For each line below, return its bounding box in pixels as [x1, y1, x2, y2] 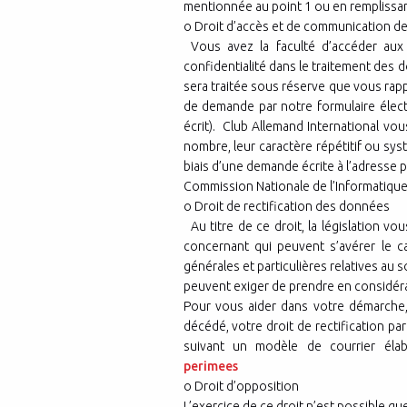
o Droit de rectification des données [183, 198, 390, 213]
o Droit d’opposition [183, 378, 306, 393]
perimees [183, 358, 238, 373]
